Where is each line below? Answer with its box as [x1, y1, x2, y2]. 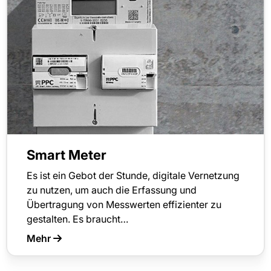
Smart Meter [27, 147, 106, 163]
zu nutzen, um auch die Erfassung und [27, 184, 197, 197]
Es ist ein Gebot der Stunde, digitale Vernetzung [27, 169, 240, 182]
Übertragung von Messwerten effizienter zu [27, 198, 221, 211]
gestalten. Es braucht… [27, 213, 128, 226]
